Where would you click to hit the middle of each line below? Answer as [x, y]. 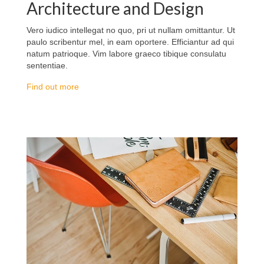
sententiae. [47, 66]
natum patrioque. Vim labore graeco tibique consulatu [126, 54]
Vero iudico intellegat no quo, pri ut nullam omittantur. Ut [131, 30]
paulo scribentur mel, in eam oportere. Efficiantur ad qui [130, 42]
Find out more [53, 87]
